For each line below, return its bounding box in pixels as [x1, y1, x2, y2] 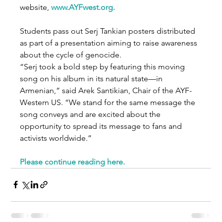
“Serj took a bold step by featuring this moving [20, 61, 187, 71]
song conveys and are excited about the [20, 109, 163, 119]
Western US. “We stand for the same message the [20, 97, 198, 107]
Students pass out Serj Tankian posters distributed [20, 26, 198, 36]
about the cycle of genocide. [20, 50, 122, 59]
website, [20, 2, 52, 12]
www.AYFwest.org [51, 2, 113, 12]
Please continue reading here [20, 157, 123, 166]
